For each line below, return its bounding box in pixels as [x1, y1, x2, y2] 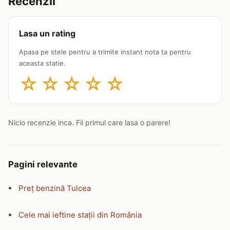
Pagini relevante [8, 159, 78, 169]
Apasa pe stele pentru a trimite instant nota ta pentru [19, 48, 191, 56]
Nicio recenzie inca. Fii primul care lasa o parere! [8, 118, 170, 127]
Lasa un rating [19, 28, 75, 39]
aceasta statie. [19, 59, 66, 67]
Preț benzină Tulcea [18, 183, 91, 193]
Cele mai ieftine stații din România [18, 210, 142, 220]
